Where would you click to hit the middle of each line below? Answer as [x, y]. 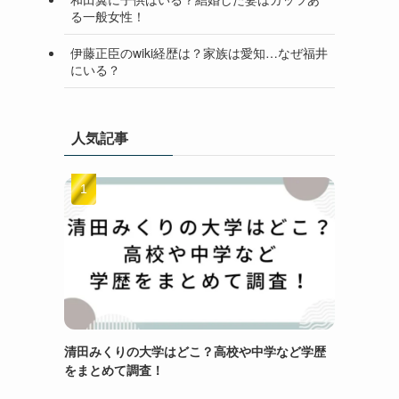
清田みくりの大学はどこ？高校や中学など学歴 [195, 351]
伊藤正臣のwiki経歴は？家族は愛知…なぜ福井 [199, 52]
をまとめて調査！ [114, 370]
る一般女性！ [108, 16]
